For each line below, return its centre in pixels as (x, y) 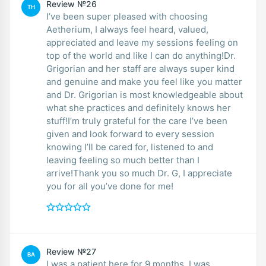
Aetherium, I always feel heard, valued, (127, 29)
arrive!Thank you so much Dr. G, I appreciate (139, 173)
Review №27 (71, 251)
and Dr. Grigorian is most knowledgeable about (145, 94)
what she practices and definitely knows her (139, 107)
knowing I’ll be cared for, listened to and (130, 147)
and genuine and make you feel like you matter (144, 81)
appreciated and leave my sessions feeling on (142, 42)
